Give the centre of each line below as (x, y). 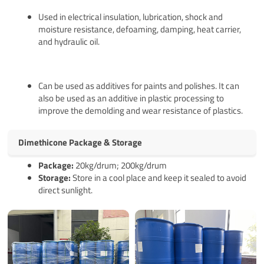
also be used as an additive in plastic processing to (131, 98)
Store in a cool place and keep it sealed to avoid (159, 178)
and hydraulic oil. (69, 42)
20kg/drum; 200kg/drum (121, 166)
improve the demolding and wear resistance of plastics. (141, 110)
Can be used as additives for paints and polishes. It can (139, 85)
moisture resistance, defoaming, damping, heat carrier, (140, 29)
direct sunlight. (66, 190)
